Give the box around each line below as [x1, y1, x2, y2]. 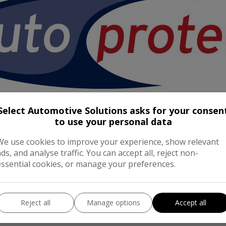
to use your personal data [54, 115, 172, 128]
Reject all [20, 197, 50, 207]
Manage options [86, 197, 140, 207]
